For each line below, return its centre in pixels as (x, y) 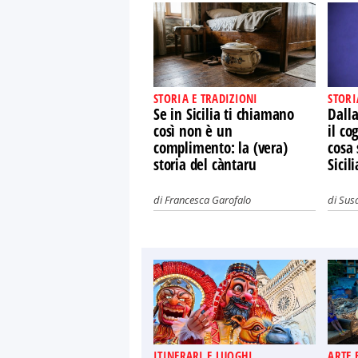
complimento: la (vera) (221, 148)
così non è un (193, 131)
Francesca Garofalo (208, 200)
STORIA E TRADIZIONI (206, 98)
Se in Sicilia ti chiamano (224, 114)
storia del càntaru (205, 165)
